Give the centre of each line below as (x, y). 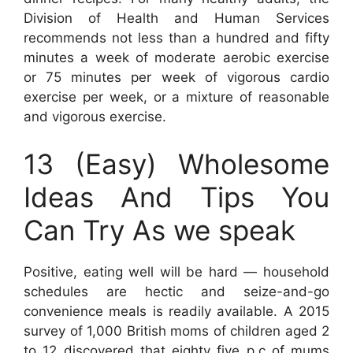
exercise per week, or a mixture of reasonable (176, 97)
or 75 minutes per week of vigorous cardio (176, 77)
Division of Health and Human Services (176, 18)
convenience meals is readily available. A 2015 (176, 311)
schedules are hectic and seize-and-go (176, 291)
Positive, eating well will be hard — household (176, 271)
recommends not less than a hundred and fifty (176, 38)
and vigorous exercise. (95, 117)
